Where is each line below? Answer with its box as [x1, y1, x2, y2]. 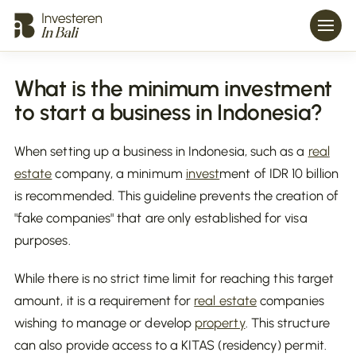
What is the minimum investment [14, 75, 332, 102]
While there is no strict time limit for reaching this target [14, 270, 335, 286]
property [195, 315, 246, 331]
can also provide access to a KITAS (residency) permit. [14, 337, 327, 353]
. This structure [245, 315, 330, 331]
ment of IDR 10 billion [219, 165, 339, 181]
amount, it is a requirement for [14, 292, 195, 308]
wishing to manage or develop [14, 315, 195, 331]
